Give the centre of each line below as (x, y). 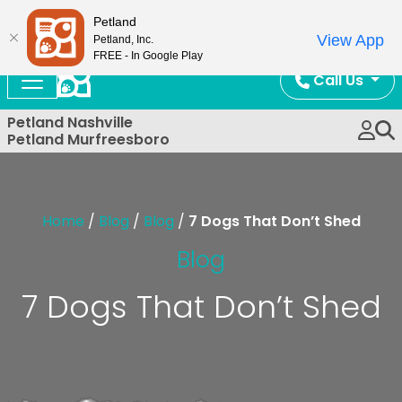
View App (350, 40)
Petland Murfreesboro (88, 140)
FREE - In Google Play (148, 55)
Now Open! (201, 18)
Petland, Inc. (123, 39)
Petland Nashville (70, 122)
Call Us (339, 80)
